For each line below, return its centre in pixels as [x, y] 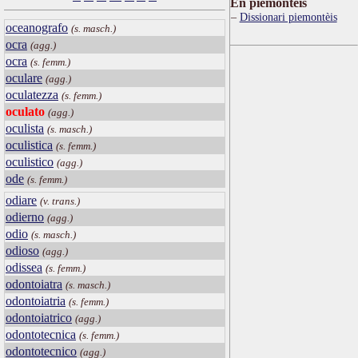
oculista [25, 128]
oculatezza [32, 94]
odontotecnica [41, 335]
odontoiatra [34, 284]
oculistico [30, 161]
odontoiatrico [39, 318]
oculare [24, 78]
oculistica [29, 145]
